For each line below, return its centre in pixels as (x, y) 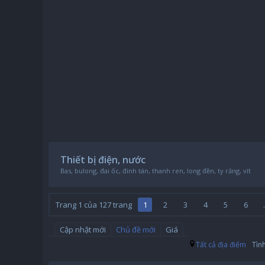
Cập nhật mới (83, 230)
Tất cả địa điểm (221, 245)
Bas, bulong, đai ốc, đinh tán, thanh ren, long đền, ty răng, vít (156, 171)
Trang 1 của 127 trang (94, 205)
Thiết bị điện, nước (103, 160)
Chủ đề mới (136, 230)
